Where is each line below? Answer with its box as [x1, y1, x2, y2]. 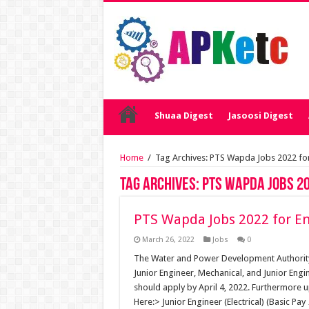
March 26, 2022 [141, 235, 195, 244]
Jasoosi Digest [228, 110, 293, 121]
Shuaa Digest [154, 110, 213, 121]
